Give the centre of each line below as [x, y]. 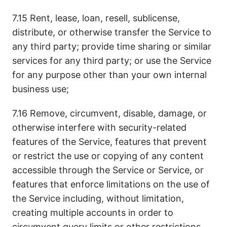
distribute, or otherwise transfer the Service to [112, 32]
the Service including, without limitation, [98, 198]
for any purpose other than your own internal [109, 75]
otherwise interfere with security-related [99, 127]
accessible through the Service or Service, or [108, 170]
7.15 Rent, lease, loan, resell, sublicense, [96, 18]
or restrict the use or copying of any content [108, 156]
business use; [41, 89]
